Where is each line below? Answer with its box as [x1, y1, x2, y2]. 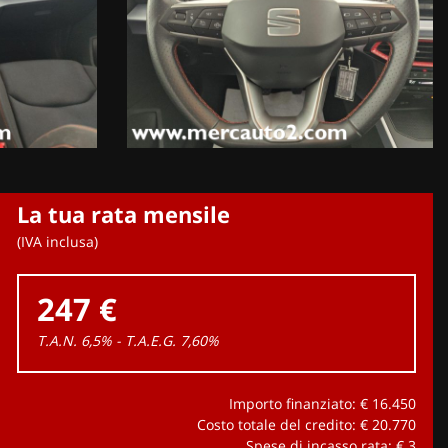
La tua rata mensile [16, 198, 230, 230]
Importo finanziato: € [228, 393, 372, 413]
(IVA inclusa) [16, 231, 98, 251]
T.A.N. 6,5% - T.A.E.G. [36, 330, 176, 350]
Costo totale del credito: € [196, 414, 372, 434]
